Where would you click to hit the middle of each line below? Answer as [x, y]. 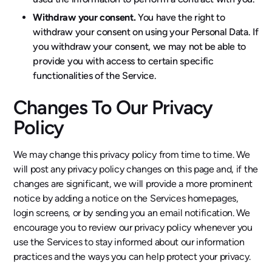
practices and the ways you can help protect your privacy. [132, 256]
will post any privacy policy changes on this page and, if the [136, 169]
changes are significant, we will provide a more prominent [133, 183]
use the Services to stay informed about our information [129, 242]
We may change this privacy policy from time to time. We [132, 154]
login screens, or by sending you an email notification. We [132, 212]
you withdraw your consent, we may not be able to [140, 46]
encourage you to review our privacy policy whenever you [133, 227]
